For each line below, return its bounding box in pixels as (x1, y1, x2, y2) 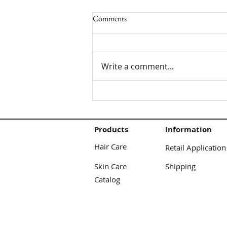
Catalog (94, 174, 120, 185)
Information (165, 124, 212, 135)
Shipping (165, 161, 198, 172)
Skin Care (94, 161, 127, 172)
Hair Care (94, 141, 127, 152)
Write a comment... (101, 61, 174, 72)
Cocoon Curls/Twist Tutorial (105, 81, 209, 93)
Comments (93, 13, 127, 24)
